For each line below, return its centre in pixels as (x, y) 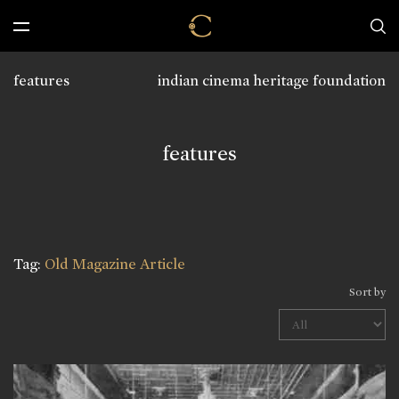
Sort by (367, 292)
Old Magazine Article (115, 264)
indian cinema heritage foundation (272, 81)
